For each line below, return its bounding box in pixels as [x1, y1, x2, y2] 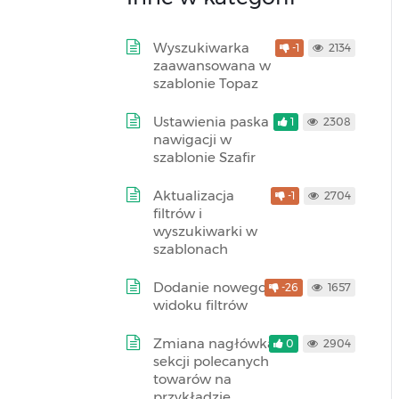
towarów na [153, 370, 232, 387]
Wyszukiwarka [153, 39, 249, 56]
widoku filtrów [153, 297, 248, 313]
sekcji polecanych [153, 353, 269, 370]
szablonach [153, 240, 228, 257]
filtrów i [153, 205, 202, 222]
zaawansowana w [153, 57, 271, 74]
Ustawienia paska [153, 113, 269, 130]
